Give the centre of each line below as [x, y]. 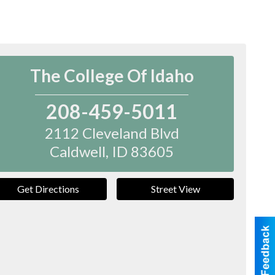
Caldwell [78, 151]
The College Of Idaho [112, 76]
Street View [175, 189]
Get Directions [48, 189]
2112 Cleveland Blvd [112, 133]
